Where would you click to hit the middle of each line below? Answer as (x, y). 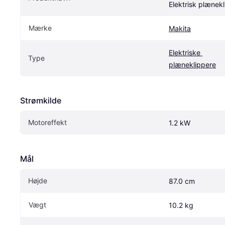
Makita (180, 29)
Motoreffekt (47, 123)
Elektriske (185, 53)
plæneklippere (192, 65)
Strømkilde (41, 101)
